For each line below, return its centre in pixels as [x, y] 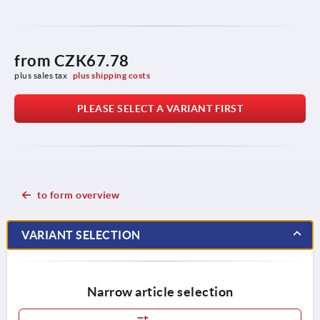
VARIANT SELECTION [81, 235]
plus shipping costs [111, 75]
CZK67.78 [91, 60]
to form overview [78, 195]
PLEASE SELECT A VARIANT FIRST [160, 108]
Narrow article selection [160, 291]
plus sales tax [42, 75]
